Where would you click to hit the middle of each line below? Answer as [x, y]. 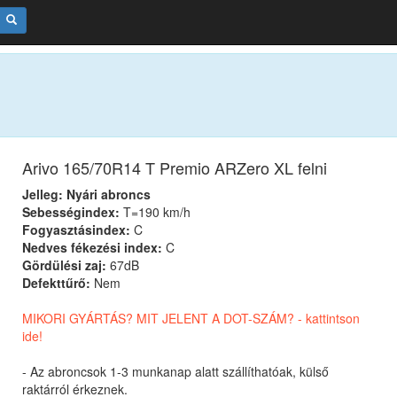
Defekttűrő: [57, 283]
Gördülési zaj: [65, 265]
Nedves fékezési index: [93, 248]
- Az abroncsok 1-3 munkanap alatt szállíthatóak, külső [176, 372]
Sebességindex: [71, 212]
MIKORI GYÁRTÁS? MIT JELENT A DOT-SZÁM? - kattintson [191, 319]
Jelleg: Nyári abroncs [87, 195]
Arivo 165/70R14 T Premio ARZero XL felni [175, 168]
